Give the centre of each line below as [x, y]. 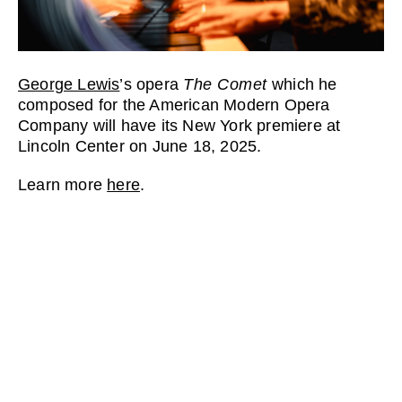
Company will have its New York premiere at [179, 126]
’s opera [152, 85]
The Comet [225, 85]
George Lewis [69, 85]
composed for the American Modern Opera [174, 105]
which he [302, 85]
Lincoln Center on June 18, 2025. [140, 147]
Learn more [63, 185]
